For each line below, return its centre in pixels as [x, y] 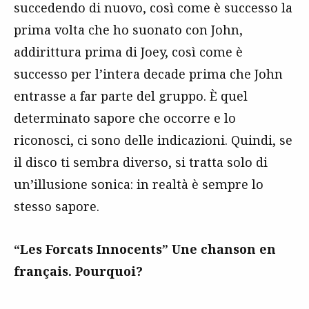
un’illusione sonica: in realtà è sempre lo [139, 184]
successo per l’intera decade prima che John [148, 73]
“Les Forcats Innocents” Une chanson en [145, 249]
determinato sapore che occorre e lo [125, 118]
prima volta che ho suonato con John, [128, 29]
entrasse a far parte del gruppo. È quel [131, 96]
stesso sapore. [57, 206]
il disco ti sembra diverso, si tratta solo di [141, 162]
